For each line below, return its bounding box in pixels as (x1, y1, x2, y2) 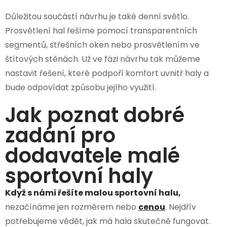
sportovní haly (5, 162, 153, 191)
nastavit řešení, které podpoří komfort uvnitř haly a (5, 67, 209, 80)
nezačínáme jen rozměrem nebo (5, 201, 138, 213)
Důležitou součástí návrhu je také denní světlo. (5, 11, 189, 23)
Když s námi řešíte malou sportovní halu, (5, 187, 181, 199)
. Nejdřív (165, 201, 196, 213)
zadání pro (5, 121, 116, 150)
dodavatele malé (5, 141, 180, 170)
